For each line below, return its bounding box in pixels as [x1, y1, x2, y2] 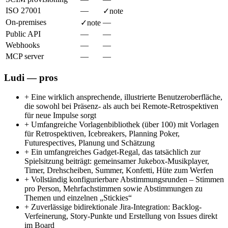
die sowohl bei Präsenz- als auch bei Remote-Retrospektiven [24, 102, 218, 111]
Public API [6, 29, 41, 38]
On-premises [6, 17, 46, 26]
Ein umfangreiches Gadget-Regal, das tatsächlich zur [29, 148, 201, 157]
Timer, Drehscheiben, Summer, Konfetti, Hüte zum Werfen [24, 166, 213, 175]
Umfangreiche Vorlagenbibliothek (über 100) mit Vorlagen [29, 120, 219, 129]
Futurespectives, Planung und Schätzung [24, 138, 155, 148]
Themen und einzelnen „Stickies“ [24, 193, 132, 203]
